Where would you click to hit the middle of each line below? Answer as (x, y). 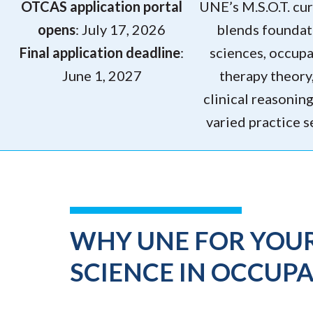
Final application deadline (100, 53)
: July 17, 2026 (121, 30)
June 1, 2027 (102, 76)
